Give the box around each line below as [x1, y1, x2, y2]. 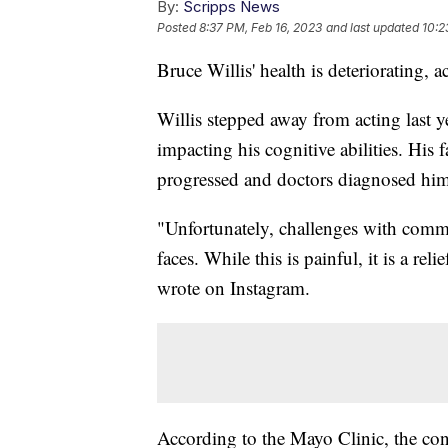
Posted [157, 20, 199, 36]
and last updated [326, 20, 419, 36]
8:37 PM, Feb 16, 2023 [199, 20, 322, 36]
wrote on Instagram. [157, 275, 310, 301]
